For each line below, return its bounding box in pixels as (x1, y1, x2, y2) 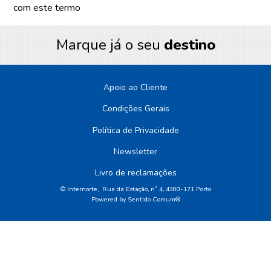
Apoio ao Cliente (103, 82, 168, 94)
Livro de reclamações (94, 167, 177, 179)
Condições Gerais (102, 103, 169, 115)
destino (163, 35, 215, 55)
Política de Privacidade (92, 124, 179, 136)
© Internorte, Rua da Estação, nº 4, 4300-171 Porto (60, 184, 211, 194)
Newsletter (114, 146, 157, 157)
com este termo (13, 1, 81, 15)
